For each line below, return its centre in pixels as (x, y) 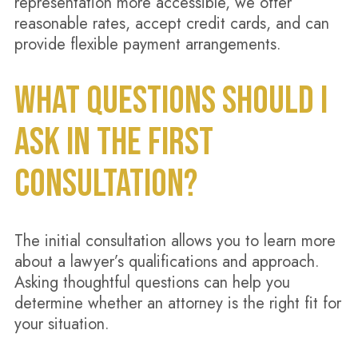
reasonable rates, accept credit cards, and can (171, 24)
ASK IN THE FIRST (113, 143)
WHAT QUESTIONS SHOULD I (171, 101)
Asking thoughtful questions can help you (152, 282)
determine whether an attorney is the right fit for (177, 303)
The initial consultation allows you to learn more (175, 241)
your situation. (62, 324)
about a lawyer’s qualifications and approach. (167, 262)
